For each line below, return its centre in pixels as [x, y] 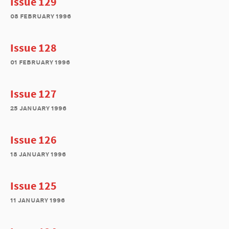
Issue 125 [33, 186]
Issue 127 [33, 94]
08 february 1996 [41, 16]
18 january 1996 [38, 154]
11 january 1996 [38, 200]
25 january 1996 [38, 108]
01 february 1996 [40, 62]
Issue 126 [33, 140]
